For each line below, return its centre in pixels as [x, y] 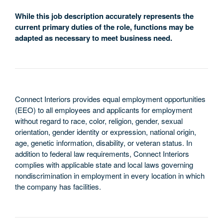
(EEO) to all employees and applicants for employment [104, 110]
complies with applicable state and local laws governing [104, 165]
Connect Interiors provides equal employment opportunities [110, 99]
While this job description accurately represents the [104, 16]
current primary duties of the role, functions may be [104, 27]
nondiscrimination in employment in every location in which [110, 175]
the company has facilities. [58, 186]
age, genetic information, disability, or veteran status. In [104, 143]
